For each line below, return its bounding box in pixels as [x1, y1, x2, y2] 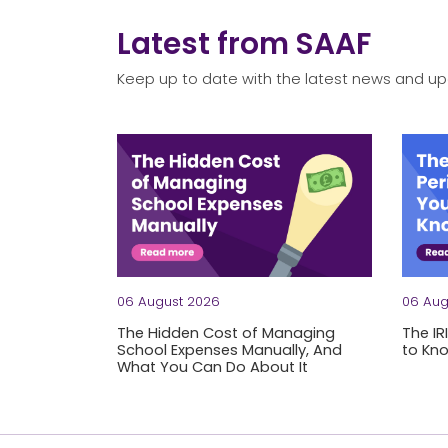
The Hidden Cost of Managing [117, 323, 335, 344]
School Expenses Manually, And [117, 340, 342, 361]
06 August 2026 [117, 291, 220, 311]
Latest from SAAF [117, 22, 371, 64]
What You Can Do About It [117, 357, 308, 378]
